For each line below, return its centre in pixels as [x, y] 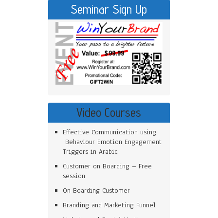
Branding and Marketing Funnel [109, 205]
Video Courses [109, 112]
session [74, 176]
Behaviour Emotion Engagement [112, 142]
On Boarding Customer [96, 191]
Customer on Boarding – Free [107, 166]
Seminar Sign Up [109, 9]
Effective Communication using [109, 132]
